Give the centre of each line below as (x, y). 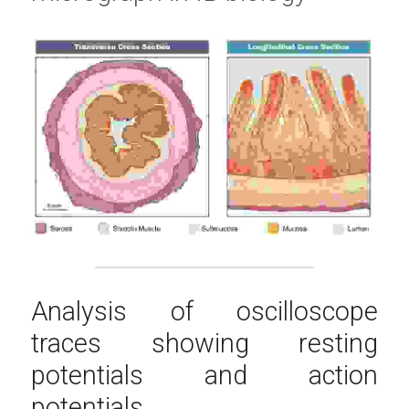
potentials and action (204, 376)
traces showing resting (204, 344)
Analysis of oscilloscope (204, 312)
